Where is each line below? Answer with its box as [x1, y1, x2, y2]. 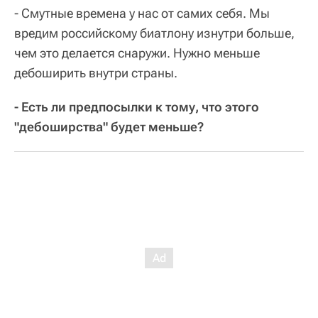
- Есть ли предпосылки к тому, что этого [14, 99, 259, 114]
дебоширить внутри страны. [14, 65, 177, 80]
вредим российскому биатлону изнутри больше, [14, 25, 295, 40]
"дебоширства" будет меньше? [14, 119, 204, 134]
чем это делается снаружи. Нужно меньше [14, 45, 260, 60]
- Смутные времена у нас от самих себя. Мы [14, 5, 270, 21]
